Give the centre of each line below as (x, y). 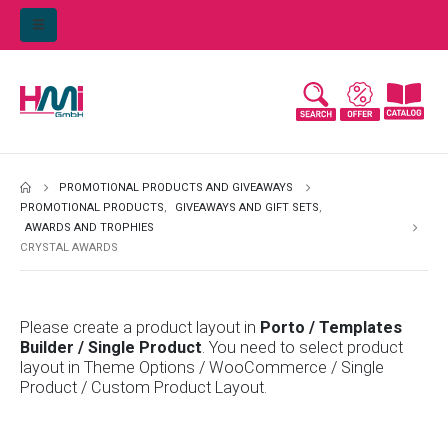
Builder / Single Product (111, 348)
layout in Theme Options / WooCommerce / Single (202, 368)
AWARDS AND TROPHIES (89, 228)
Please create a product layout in (140, 328)
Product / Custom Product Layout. (143, 388)
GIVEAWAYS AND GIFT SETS (247, 208)
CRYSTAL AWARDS (69, 248)
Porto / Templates (331, 328)
